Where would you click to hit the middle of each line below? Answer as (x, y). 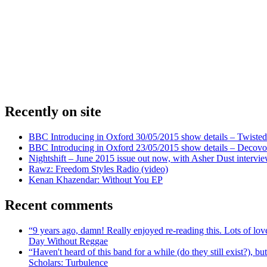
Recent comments (59, 205)
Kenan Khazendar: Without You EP (96, 180)
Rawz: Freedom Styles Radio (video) (98, 169)
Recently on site (53, 112)
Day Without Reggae (68, 241)
